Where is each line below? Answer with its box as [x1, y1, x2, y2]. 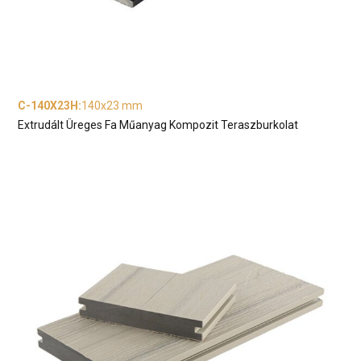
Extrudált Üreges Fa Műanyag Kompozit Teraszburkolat [18, 118, 299, 132]
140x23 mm [81, 99, 143, 113]
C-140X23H [18, 99, 79, 113]
